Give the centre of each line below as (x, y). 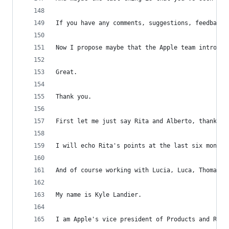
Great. (66, 72)
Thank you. (74, 97)
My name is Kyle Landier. (99, 195)
